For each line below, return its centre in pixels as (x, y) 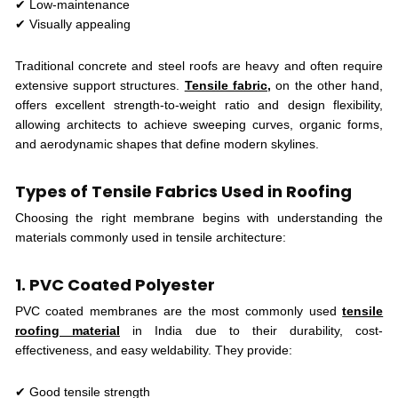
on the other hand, (327, 85)
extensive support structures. (99, 85)
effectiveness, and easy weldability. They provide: (153, 350)
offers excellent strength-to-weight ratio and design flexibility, (199, 104)
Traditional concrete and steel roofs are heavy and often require (199, 65)
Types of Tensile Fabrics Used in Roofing (183, 191)
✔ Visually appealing (72, 24)
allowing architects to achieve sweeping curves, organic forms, (199, 124)
